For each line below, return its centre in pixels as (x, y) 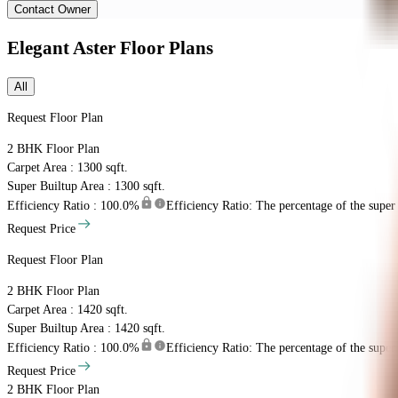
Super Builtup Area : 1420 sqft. (86, 329)
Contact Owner (52, 10)
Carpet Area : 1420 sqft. (68, 310)
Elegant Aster (61, 48)
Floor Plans (167, 48)
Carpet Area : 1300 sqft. (68, 168)
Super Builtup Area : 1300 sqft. (86, 187)
